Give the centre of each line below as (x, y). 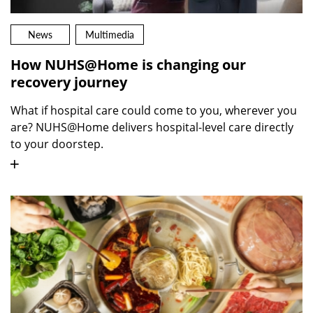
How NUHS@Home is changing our (128, 65)
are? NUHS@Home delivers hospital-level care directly (152, 128)
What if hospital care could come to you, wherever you (154, 111)
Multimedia (109, 34)
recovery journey (69, 82)
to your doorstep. (57, 144)
